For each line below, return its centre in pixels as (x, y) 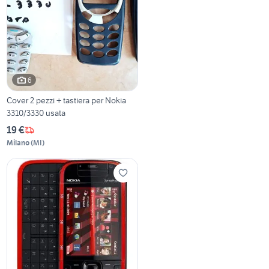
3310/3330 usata (36, 113)
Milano (18, 143)
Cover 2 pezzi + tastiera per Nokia (67, 101)
